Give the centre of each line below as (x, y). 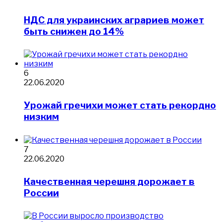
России (41, 193)
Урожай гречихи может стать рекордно (120, 106)
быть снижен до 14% (74, 31)
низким (41, 117)
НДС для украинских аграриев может (114, 20)
